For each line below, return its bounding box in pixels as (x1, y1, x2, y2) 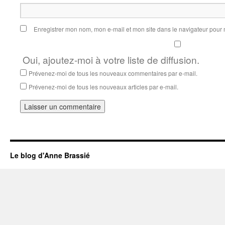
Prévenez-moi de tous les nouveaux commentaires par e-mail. (29, 69, 197, 77)
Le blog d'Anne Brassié (10, 150, 90, 160)
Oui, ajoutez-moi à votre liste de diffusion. (20, 53, 199, 66)
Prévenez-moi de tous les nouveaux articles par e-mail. (29, 82, 178, 91)
